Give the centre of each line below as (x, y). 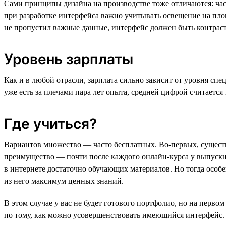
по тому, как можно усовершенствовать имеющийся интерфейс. (114, 215)
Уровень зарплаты (69, 59)
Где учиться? (50, 123)
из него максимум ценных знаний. (64, 181)
